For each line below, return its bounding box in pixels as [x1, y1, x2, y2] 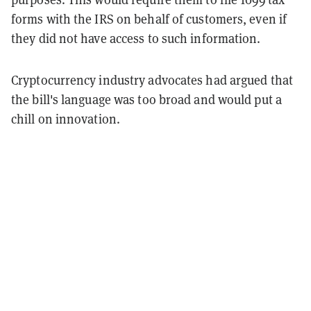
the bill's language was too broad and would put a [11, 91, 282, 108]
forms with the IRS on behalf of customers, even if [11, 10, 287, 27]
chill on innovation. [11, 110, 120, 127]
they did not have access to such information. [11, 30, 261, 47]
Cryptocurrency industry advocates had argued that [11, 72, 293, 88]
